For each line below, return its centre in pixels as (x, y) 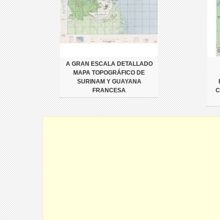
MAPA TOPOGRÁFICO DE (109, 73)
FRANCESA (109, 90)
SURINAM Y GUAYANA (109, 82)
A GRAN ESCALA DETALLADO (109, 64)
